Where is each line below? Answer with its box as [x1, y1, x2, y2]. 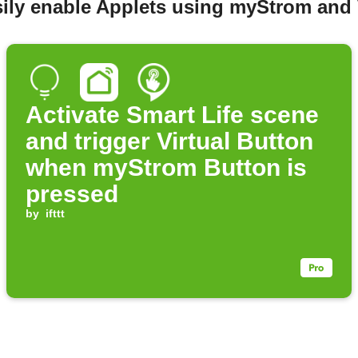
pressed [26, 181, 118, 208]
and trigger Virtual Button [26, 128, 313, 155]
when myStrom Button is [26, 154, 307, 181]
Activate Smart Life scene [26, 101, 319, 129]
